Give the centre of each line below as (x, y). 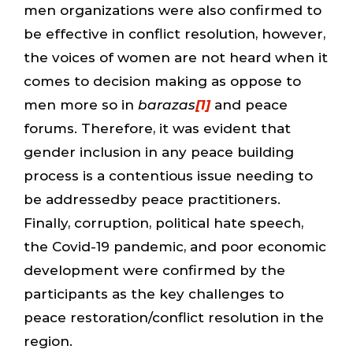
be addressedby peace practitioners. (152, 199)
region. (48, 341)
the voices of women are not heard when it (175, 57)
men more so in (80, 104)
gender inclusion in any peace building (158, 152)
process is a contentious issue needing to (168, 175)
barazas (166, 104)
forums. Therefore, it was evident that (157, 128)
